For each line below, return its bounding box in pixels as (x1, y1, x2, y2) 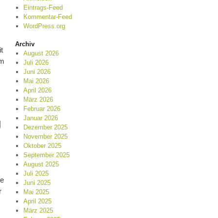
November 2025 (23, 133, 68, 140)
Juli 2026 (23, 59, 49, 66)
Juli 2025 (23, 170, 49, 177)
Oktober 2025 (23, 142, 61, 149)
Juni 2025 (23, 179, 51, 186)
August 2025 (23, 161, 59, 168)
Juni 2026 (23, 68, 51, 75)
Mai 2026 (23, 77, 49, 85)
